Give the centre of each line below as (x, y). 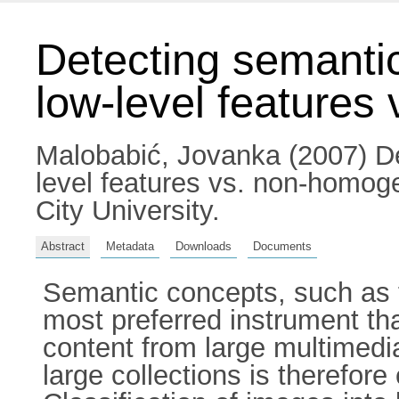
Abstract (63, 246)
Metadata (130, 246)
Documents (282, 246)
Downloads (204, 246)
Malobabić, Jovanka (158, 155)
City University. (128, 211)
